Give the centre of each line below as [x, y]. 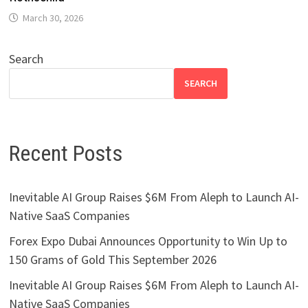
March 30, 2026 [53, 18]
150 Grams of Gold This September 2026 [112, 260]
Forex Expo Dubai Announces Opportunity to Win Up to [148, 241]
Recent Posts [65, 153]
